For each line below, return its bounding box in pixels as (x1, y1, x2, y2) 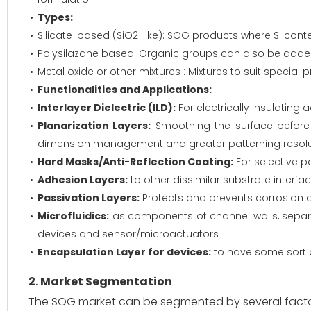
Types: (37, 10, 73, 24)
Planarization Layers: (37, 119, 151, 133)
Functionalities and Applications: (37, 83, 212, 96)
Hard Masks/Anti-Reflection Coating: (37, 155, 233, 169)
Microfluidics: (37, 209, 109, 223)
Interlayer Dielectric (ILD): (37, 101, 176, 115)
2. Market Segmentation (28, 274, 172, 289)
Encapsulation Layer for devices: (37, 245, 211, 259)
